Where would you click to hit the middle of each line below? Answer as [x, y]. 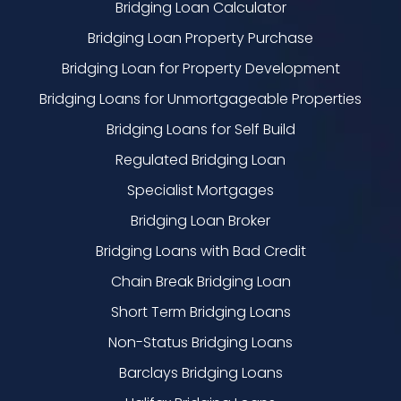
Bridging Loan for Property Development [200, 68]
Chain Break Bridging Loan [200, 281]
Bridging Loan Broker [200, 220]
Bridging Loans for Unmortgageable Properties [200, 98]
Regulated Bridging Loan [200, 159]
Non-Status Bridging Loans [200, 342]
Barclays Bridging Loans [200, 372]
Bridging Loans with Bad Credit [200, 251]
